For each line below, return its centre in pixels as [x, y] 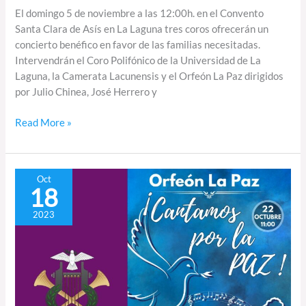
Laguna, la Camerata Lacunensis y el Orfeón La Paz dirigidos [150, 76]
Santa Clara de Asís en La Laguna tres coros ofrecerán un [142, 29]
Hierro [29, 270]
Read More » [44, 122]
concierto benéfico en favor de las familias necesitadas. [138, 44]
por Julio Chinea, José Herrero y [86, 92]
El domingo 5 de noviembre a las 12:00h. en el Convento [140, 13]
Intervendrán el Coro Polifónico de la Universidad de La [138, 60]
